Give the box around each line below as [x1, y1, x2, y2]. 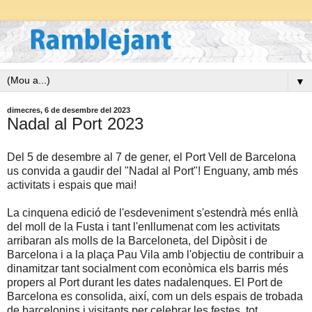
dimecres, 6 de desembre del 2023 [7, 106, 130, 115]
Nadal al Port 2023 [7, 114, 143, 134]
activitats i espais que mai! [7, 179, 136, 192]
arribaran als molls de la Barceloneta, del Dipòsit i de [7, 235, 267, 247]
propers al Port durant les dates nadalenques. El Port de [7, 276, 283, 289]
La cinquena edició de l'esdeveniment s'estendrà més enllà [7, 207, 298, 219]
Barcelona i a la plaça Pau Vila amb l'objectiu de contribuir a [7, 249, 304, 261]
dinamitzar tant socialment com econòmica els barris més [7, 263, 288, 275]
